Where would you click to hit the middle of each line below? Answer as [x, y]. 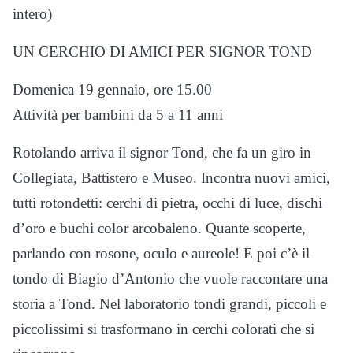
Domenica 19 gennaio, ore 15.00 [112, 89]
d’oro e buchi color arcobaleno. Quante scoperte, [159, 228]
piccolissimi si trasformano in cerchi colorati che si [163, 329]
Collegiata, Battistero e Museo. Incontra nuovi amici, [171, 178]
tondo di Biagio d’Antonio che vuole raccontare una [170, 279]
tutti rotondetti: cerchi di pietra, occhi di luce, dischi [167, 203]
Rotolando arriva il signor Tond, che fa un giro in [162, 152]
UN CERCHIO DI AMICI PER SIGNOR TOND [162, 52]
